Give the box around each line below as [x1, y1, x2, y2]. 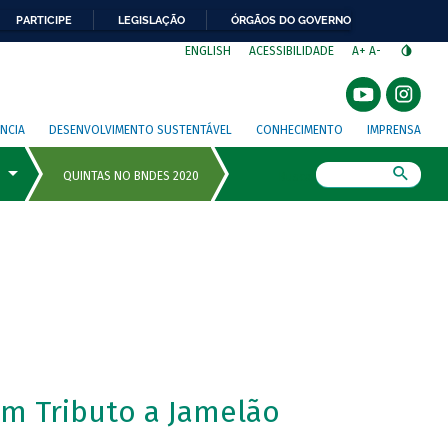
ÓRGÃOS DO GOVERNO [231, 14, 351, 26]
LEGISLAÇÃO [118, 14, 185, 26]
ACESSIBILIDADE [249, 43, 334, 58]
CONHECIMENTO [256, 122, 344, 137]
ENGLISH [185, 43, 231, 58]
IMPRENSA [367, 122, 422, 137]
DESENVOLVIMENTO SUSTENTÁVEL [49, 122, 233, 137]
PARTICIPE [16, 14, 72, 26]
